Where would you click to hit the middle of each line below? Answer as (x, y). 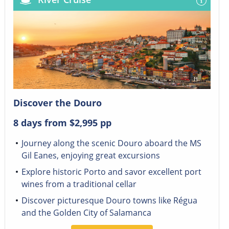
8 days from (41, 123)
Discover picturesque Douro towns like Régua (109, 201)
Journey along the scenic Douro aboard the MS (111, 143)
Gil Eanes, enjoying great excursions (90, 156)
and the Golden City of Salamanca (86, 213)
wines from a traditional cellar (79, 184)
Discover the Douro (57, 103)
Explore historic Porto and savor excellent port (111, 172)
